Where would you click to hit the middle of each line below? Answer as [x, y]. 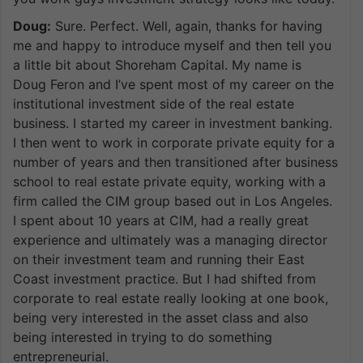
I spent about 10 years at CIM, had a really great [161, 220]
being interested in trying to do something [143, 337]
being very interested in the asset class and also [161, 317]
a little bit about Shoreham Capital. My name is [157, 64]
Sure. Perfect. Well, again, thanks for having [187, 26]
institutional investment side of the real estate [154, 103]
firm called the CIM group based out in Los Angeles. [173, 201]
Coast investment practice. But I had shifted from [164, 278]
